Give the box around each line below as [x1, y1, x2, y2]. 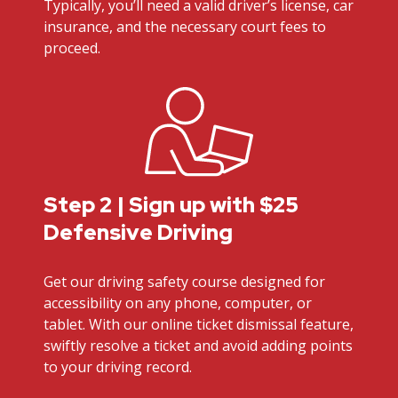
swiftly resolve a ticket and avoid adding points [44, 336, 354, 356]
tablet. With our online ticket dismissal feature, [44, 314, 354, 335]
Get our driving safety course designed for [44, 272, 326, 292]
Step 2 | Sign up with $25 [44, 191, 299, 219]
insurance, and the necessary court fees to [44, 16, 327, 36]
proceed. [44, 37, 101, 58]
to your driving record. [44, 357, 193, 378]
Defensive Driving [44, 219, 234, 247]
